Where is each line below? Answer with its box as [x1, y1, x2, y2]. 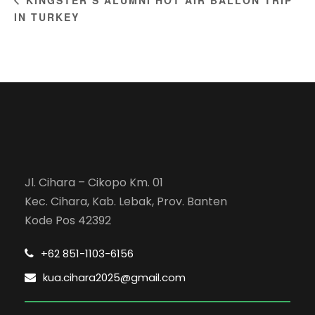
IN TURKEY [14, 10, 79, 25]
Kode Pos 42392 [25, 212, 111, 229]
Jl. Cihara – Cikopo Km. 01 [25, 174, 163, 191]
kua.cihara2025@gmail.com [43, 269, 186, 285]
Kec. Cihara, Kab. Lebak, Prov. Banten [25, 193, 227, 210]
